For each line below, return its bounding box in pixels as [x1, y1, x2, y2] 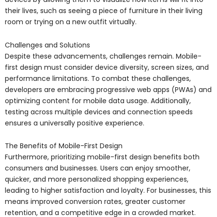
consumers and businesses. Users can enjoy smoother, [5, 163, 190, 173]
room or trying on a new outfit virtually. [5, 17, 137, 27]
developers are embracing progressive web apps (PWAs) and [5, 84, 212, 94]
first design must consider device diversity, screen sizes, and [5, 62, 209, 72]
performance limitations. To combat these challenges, [5, 73, 191, 83]
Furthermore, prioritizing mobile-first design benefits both [5, 152, 200, 162]
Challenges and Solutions [5, 40, 90, 50]
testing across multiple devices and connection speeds [5, 107, 193, 117]
